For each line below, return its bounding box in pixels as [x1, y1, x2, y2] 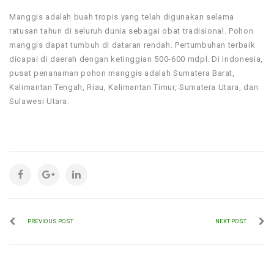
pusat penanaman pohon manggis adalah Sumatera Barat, [9, 68, 235, 78]
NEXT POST [215, 217, 246, 224]
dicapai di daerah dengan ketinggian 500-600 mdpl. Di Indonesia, [9, 54, 263, 64]
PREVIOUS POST [28, 217, 73, 224]
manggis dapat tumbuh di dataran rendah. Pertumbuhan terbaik [9, 40, 256, 50]
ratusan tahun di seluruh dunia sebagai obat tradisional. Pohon [9, 26, 254, 35]
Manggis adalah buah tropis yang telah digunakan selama [9, 12, 235, 21]
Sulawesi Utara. [9, 96, 72, 106]
